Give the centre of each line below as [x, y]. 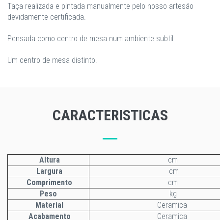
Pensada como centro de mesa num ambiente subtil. [91, 39]
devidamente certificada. [47, 17]
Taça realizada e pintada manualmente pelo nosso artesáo [100, 6]
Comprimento [48, 182]
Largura [49, 171]
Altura [48, 160]
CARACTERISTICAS [110, 115]
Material [49, 205]
